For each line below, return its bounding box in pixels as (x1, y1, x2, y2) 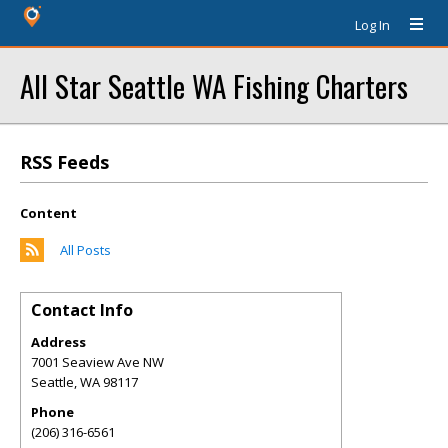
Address (31, 333, 86, 351)
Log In (355, 16, 390, 34)
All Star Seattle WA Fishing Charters (20, 64, 408, 107)
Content (20, 204, 77, 222)
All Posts (60, 241, 111, 259)
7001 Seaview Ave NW (31, 353, 164, 371)
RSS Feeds (20, 150, 109, 174)
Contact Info (31, 299, 133, 321)
